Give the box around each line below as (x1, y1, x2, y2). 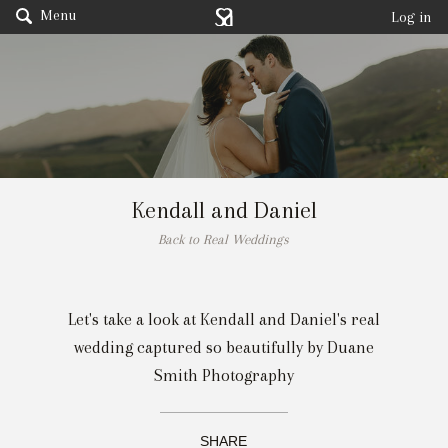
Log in (391, 7, 432, 26)
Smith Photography (153, 366, 294, 386)
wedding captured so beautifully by (73, 338, 327, 358)
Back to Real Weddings (158, 232, 290, 248)
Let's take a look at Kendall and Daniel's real (67, 310, 380, 330)
